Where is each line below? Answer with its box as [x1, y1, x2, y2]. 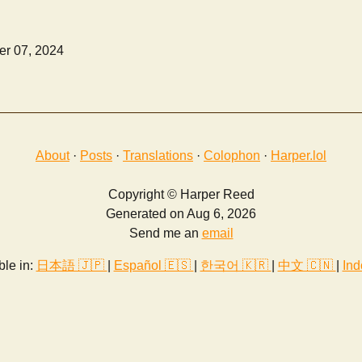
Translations [123, 149, 193, 163]
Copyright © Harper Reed [107, 187, 255, 202]
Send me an [128, 226, 202, 241]
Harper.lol [271, 149, 326, 163]
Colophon [204, 149, 260, 163]
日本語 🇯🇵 [36, 259, 107, 273]
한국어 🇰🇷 [200, 259, 271, 273]
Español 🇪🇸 [113, 259, 194, 273]
